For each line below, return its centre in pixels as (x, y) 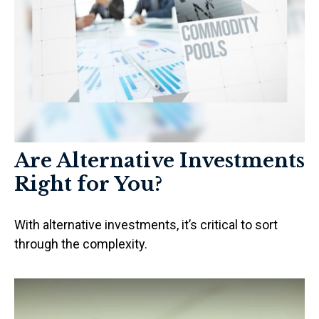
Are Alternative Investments (159, 160)
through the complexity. (81, 244)
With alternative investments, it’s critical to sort (146, 224)
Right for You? (88, 184)
